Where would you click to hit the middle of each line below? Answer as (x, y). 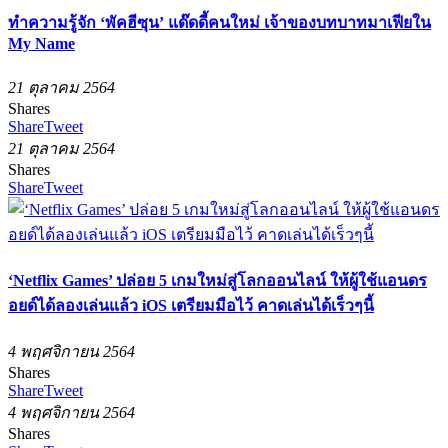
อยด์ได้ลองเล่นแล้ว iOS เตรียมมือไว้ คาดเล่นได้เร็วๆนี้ (191, 305)
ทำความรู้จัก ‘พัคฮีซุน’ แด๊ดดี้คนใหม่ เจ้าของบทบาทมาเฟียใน (219, 23)
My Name (41, 44)
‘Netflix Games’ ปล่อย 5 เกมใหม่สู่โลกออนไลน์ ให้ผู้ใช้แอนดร (217, 280)
